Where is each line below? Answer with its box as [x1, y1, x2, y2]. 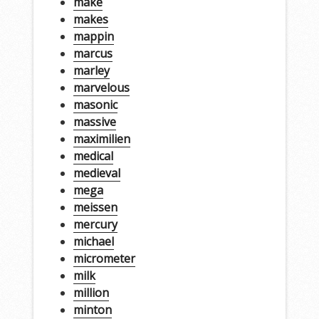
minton [73, 301, 112, 318]
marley [73, 62, 110, 78]
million [73, 284, 109, 300]
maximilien [73, 130, 130, 147]
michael [73, 233, 114, 249]
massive [73, 113, 116, 130]
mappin [73, 28, 114, 44]
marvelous [73, 79, 130, 95]
